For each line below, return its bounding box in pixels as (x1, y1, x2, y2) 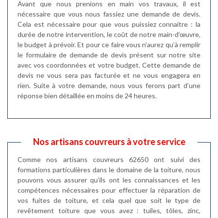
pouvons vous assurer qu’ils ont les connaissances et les (18, 175, 200, 184)
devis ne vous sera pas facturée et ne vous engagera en (18, 71, 200, 79)
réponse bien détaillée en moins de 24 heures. (18, 91, 157, 100)
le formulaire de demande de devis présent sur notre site (18, 50, 200, 59)
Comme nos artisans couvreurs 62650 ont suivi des (18, 155, 200, 163)
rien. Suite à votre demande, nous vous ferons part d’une (18, 81, 200, 90)
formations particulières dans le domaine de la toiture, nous (18, 165, 200, 174)
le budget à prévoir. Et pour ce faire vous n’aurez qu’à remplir (18, 40, 200, 49)
